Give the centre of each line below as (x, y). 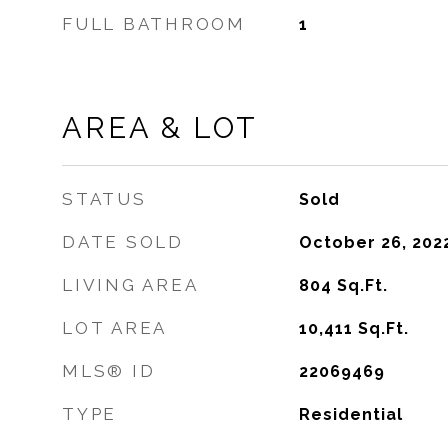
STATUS (104, 199)
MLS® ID (109, 371)
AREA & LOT (160, 128)
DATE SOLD (123, 242)
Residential (350, 414)
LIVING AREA (130, 285)
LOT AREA (114, 328)
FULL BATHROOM (154, 24)
